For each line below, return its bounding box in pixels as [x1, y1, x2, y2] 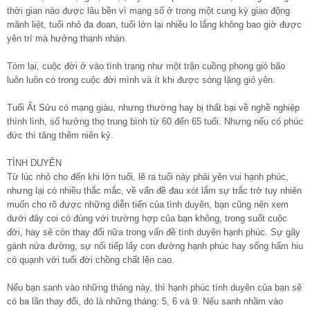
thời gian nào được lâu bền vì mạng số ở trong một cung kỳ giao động [7, 5, 290, 16]
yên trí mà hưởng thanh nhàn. [7, 33, 127, 44]
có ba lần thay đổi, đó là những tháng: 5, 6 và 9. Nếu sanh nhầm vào [7, 295, 283, 307]
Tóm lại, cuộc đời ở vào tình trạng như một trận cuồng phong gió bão [7, 60, 285, 71]
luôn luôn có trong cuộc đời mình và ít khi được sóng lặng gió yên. [7, 74, 275, 85]
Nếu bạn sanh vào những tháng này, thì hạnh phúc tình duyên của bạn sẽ [7, 282, 302, 293]
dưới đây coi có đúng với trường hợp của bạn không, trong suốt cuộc [7, 212, 287, 224]
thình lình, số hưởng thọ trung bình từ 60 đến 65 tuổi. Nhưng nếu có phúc [7, 116, 303, 127]
